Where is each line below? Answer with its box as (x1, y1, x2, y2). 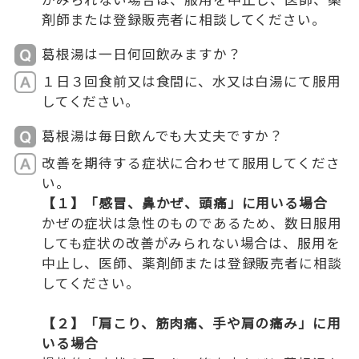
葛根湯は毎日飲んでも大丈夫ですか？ (41, 125, 284, 145)
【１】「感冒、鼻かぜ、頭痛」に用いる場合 (41, 192, 328, 212)
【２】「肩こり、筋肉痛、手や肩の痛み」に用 (41, 313, 341, 333)
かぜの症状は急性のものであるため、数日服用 (41, 212, 342, 232)
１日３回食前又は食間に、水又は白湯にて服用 (41, 71, 341, 91)
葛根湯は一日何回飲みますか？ (41, 44, 242, 64)
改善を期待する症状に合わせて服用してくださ (41, 152, 341, 172)
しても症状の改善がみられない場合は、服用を (41, 232, 341, 252)
